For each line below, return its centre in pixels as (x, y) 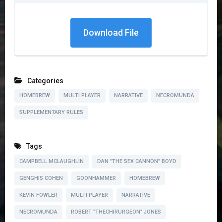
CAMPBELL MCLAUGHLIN (52, 162)
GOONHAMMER (96, 178)
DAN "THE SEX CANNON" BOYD (137, 162)
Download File (111, 32)
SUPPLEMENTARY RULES (51, 112)
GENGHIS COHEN (41, 178)
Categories (45, 81)
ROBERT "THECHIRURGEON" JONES (116, 212)
